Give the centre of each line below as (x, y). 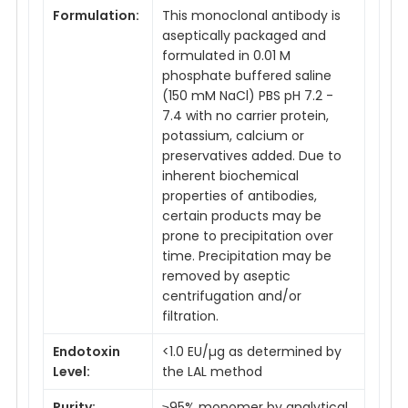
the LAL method (212, 371)
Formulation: (96, 15)
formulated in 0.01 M (226, 55)
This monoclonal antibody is (251, 15)
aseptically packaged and (244, 35)
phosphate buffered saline (247, 75)
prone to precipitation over (248, 235)
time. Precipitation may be (247, 255)
